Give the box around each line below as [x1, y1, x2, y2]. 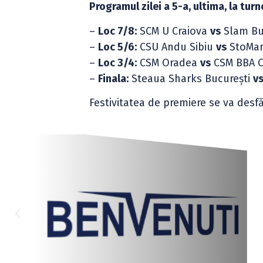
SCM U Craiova [137, 24, 211, 38]
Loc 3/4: [98, 56, 137, 69]
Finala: [98, 72, 129, 85]
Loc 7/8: [98, 24, 137, 38]
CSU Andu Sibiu [137, 40, 217, 53]
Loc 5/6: [98, 40, 137, 53]
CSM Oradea [137, 56, 201, 69]
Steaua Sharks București [129, 72, 254, 85]
